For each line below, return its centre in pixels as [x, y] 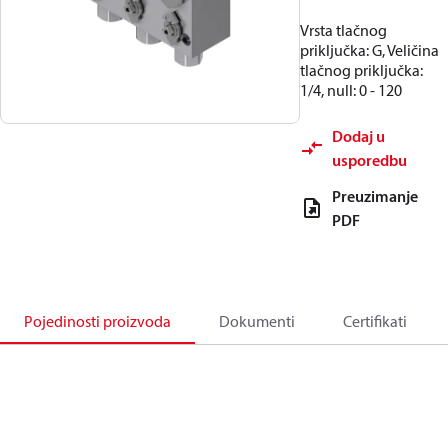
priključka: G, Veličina [369, 50]
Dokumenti [257, 321]
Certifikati [375, 321]
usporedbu [369, 160]
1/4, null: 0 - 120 [351, 90]
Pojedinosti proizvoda [97, 321]
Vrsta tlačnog [343, 30]
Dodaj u [358, 136]
